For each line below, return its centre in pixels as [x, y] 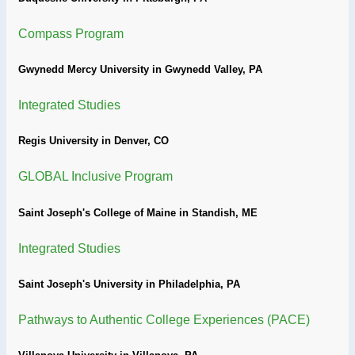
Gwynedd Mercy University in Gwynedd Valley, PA [140, 69]
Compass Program [71, 33]
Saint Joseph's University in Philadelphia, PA [129, 284]
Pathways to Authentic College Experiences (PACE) [164, 320]
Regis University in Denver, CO [94, 141]
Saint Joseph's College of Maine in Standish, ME [138, 212]
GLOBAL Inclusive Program [95, 177]
